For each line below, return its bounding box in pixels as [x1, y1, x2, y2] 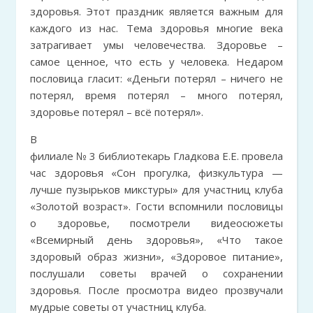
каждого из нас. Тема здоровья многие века [30, 20, 283, 35]
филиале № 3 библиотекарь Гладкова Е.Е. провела [30, 148, 283, 163]
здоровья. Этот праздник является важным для [30, 3, 283, 18]
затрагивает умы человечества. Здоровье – [30, 37, 283, 52]
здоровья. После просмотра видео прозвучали [30, 282, 283, 297]
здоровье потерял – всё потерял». [30, 104, 203, 119]
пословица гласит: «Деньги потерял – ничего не [30, 71, 283, 85]
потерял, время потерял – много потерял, [30, 87, 283, 102]
